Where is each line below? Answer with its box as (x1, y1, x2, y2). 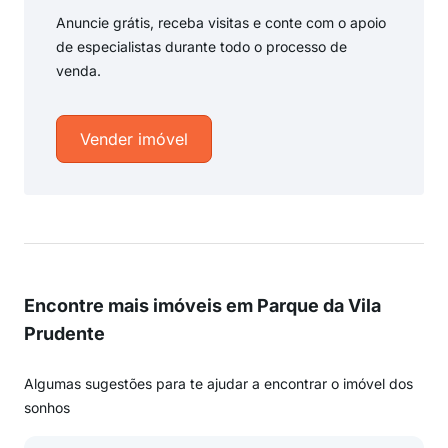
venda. (56, 62, 101, 79)
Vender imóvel (80, 129, 188, 149)
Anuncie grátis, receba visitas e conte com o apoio (56, 14, 386, 31)
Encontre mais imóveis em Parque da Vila (24, 295, 381, 316)
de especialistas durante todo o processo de (56, 38, 347, 55)
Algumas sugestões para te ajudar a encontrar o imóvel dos (24, 375, 413, 392)
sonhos (24, 399, 70, 416)
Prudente (24, 323, 105, 344)
